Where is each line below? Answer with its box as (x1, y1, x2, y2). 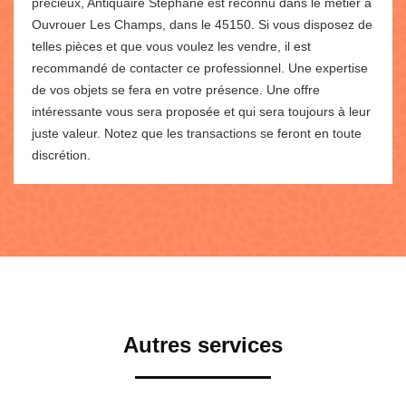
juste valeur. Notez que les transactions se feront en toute (32, 125, 362, 140)
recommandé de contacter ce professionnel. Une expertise (32, 60, 368, 75)
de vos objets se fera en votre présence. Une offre (32, 82, 320, 97)
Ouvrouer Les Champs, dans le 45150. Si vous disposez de (32, 16, 372, 32)
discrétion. (32, 147, 91, 162)
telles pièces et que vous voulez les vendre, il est (32, 38, 311, 53)
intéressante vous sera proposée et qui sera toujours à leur (32, 103, 371, 119)
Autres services (123, 332, 283, 357)
